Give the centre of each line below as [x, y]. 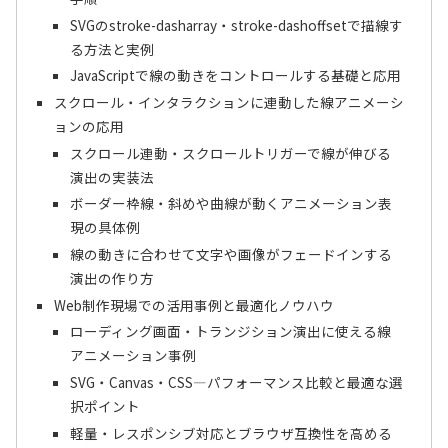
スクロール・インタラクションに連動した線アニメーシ [229, 101]
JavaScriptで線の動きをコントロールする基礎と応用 [236, 75]
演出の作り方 [112, 278]
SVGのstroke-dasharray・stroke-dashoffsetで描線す [237, 24]
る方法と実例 [112, 48]
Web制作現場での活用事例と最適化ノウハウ [194, 304]
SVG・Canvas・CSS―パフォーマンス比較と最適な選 [237, 382]
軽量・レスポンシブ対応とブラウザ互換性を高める [231, 432]
